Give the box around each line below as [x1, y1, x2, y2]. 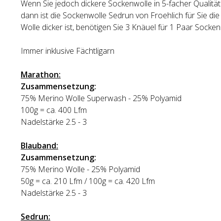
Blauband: [21, 140, 58, 151]
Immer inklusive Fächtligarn [21, 45, 114, 56]
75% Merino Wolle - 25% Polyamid [21, 164, 140, 175]
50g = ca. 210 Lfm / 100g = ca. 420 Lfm [21, 176, 155, 186]
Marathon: [21, 69, 61, 80]
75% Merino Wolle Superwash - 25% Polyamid [21, 93, 182, 104]
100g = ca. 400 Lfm [21, 105, 87, 115]
